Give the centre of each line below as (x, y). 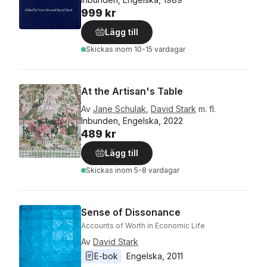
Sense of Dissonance (131, 212)
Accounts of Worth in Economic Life (143, 225)
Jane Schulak (119, 108)
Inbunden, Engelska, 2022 (132, 120)
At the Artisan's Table (132, 91)
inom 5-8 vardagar (147, 170)
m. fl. (207, 108)
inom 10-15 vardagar (150, 49)
